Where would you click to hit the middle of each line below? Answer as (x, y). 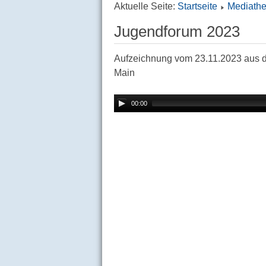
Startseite (197, 6)
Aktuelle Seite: (146, 6)
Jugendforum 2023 (177, 31)
